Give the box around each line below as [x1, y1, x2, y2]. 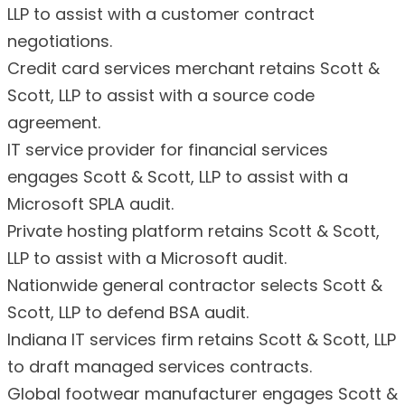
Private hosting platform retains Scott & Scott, [7, 219, 380, 242]
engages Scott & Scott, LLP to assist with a [7, 165, 348, 188]
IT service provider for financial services [7, 137, 328, 161]
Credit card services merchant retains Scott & [7, 56, 380, 80]
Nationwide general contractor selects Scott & [7, 273, 382, 297]
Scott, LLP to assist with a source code [7, 83, 315, 107]
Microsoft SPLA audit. [7, 192, 174, 215]
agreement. [7, 110, 100, 134]
